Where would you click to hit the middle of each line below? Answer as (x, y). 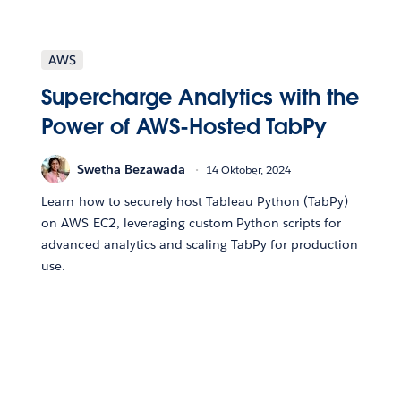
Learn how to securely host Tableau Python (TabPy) (195, 202)
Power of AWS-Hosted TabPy (184, 127)
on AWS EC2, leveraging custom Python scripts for (192, 223)
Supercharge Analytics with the (200, 98)
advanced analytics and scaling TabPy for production (200, 245)
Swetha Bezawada (132, 169)
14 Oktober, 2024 (249, 169)
